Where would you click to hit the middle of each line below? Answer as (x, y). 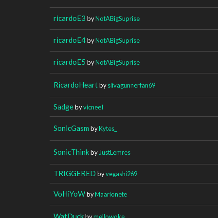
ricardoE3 (70, 18)
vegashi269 (121, 173)
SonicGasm (71, 128)
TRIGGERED (75, 173)
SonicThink (71, 152)
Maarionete (111, 194)
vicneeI (93, 107)
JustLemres (115, 152)
